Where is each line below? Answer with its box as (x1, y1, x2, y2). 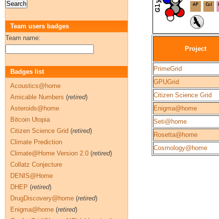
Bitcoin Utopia (10, 116, 50, 123)
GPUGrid (153, 78, 179, 86)
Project (185, 45, 206, 52)
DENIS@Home (10, 172, 53, 179)
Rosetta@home (153, 131, 197, 138)
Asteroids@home (10, 105, 59, 112)
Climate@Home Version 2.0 (10, 150, 88, 157)
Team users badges (10, 22, 69, 30)
